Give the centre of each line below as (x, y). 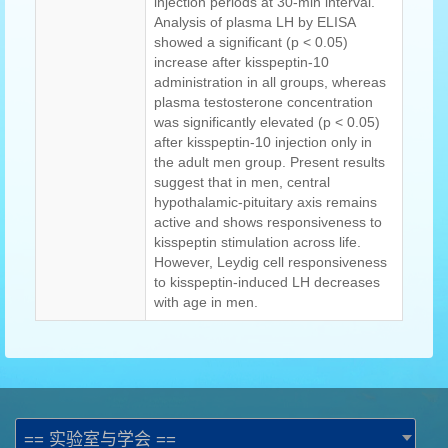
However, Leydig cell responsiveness (270, 262)
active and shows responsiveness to (268, 222)
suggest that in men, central (242, 182)
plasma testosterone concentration (263, 102)
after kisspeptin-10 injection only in (263, 142)
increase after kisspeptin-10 (241, 62)
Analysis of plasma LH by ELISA (255, 22)
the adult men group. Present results (269, 162)
